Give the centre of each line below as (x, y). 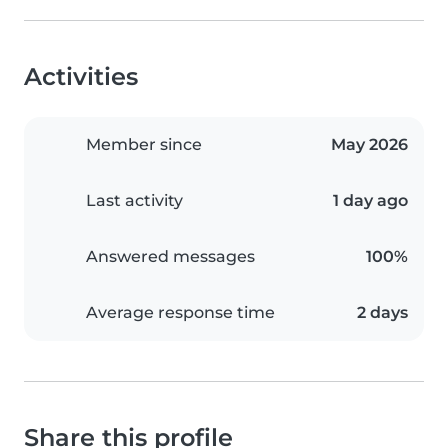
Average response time (180, 313)
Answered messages (170, 257)
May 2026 (369, 145)
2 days (382, 313)
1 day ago (370, 201)
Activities (81, 77)
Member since (144, 145)
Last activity (134, 201)
